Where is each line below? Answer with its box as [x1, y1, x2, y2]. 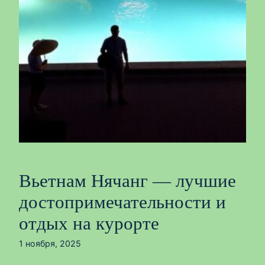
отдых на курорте [19, 214, 159, 234]
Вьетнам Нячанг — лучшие [19, 171, 236, 191]
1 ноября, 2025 [19, 238, 81, 248]
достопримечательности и [19, 192, 226, 212]
